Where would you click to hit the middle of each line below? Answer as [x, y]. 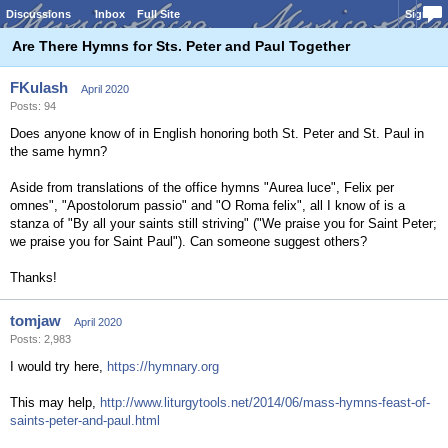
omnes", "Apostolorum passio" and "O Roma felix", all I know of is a [207, 205]
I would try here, [58, 366]
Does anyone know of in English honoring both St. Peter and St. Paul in [217, 133]
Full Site [158, 14]
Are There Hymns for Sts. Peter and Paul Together [181, 46]
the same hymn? [58, 151]
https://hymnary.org [163, 366]
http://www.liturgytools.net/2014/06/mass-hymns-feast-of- [265, 402]
